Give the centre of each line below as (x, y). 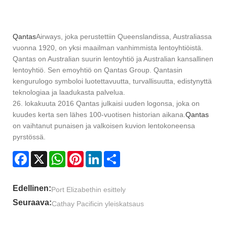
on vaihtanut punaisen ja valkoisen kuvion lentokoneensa (104, 125)
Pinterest (98, 155)
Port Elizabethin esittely (88, 190)
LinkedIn (116, 155)
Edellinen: (32, 188)
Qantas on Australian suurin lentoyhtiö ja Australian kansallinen (113, 59)
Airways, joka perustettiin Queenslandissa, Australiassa (124, 36)
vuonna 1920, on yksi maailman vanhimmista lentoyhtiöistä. (108, 47)
